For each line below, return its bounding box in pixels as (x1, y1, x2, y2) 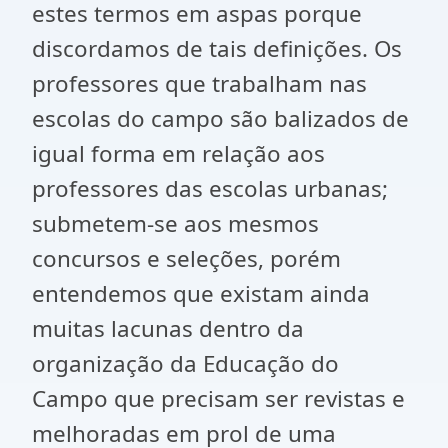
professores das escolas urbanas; (32, 173, 388, 204)
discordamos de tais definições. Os (32, 33, 402, 64)
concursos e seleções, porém (32, 243, 341, 274)
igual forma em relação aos (32, 138, 325, 169)
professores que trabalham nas (32, 68, 367, 99)
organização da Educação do (32, 348, 339, 379)
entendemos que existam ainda (32, 278, 370, 309)
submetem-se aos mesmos (32, 208, 319, 239)
